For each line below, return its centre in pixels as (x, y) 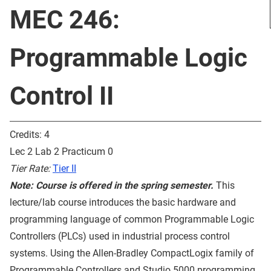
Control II (62, 96)
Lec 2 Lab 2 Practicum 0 (61, 152)
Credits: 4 (30, 135)
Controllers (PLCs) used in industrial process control (120, 236)
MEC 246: (65, 20)
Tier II (64, 168)
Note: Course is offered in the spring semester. (112, 185)
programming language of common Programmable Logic (132, 219)
